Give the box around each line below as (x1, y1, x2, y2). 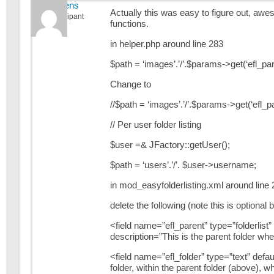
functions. (110, 18, 149, 29)
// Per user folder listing (110, 119, 201, 130)
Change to (110, 79, 151, 89)
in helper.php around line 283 (110, 39, 223, 49)
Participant (48, 12, 84, 21)
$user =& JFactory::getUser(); (110, 139, 230, 150)
